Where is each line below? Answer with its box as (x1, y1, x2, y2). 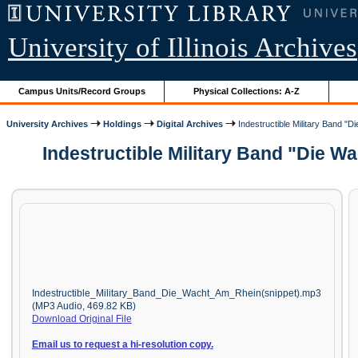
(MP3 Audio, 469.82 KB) (31, 300, 136, 311)
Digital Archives (157, 118, 224, 129)
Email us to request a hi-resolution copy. (31, 339, 213, 349)
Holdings (103, 118, 142, 129)
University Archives (6, 118, 89, 129)
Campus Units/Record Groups (18, 86, 146, 96)
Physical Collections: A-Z (193, 86, 300, 96)
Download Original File (31, 313, 132, 324)
